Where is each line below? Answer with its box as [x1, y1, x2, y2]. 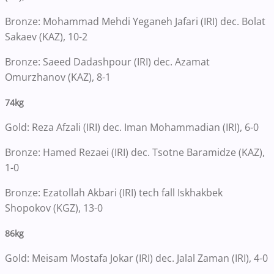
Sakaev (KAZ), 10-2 [5, 30, 87, 44]
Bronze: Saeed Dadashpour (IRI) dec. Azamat [5, 55, 210, 69]
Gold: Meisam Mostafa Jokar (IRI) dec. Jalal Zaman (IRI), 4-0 [5, 251, 268, 265]
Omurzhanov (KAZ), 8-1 [5, 70, 111, 84]
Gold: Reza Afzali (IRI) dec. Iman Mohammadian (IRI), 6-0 [5, 120, 259, 135]
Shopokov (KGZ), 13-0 [5, 201, 103, 215]
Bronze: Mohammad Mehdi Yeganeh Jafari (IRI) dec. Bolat [5, 15, 265, 29]
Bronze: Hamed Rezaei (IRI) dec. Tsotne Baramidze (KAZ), [5, 146, 265, 160]
